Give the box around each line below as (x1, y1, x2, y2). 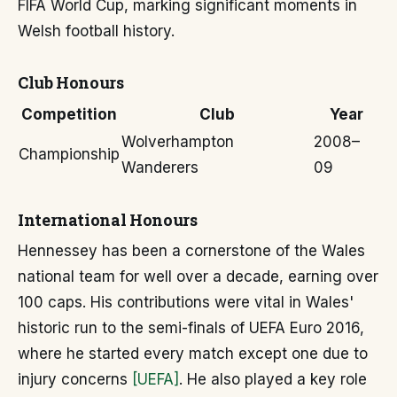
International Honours (18, 209, 198, 230)
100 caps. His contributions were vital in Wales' (18, 293, 354, 311)
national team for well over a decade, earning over (18, 268, 378, 285)
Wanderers (121, 159, 198, 176)
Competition (21, 105, 117, 123)
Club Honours (18, 72, 124, 93)
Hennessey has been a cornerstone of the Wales (18, 242, 365, 260)
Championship (19, 145, 120, 163)
